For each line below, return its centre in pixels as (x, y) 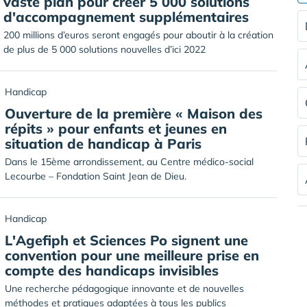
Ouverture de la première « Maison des (134, 113)
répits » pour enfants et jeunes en (116, 128)
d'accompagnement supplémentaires (126, 17)
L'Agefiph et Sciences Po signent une (126, 240)
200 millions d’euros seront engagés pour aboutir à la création (138, 35)
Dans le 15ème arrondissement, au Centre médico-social (129, 162)
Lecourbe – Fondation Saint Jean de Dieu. (96, 176)
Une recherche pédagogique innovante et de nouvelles (124, 288)
